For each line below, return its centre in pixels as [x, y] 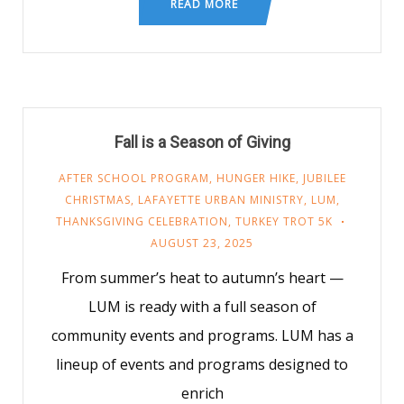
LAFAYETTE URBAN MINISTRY [220, 200]
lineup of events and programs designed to [202, 364]
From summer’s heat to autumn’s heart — [202, 278]
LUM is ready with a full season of [202, 307]
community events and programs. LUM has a [202, 335]
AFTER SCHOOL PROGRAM [133, 178]
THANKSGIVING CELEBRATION [142, 221]
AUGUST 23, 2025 [202, 243]
